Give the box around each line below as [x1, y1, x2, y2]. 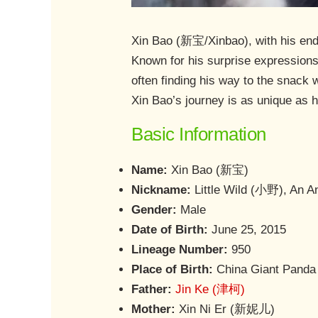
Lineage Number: [131, 243, 229, 257]
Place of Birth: [131, 263, 214, 277]
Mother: [131, 302, 176, 317]
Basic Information [131, 124, 266, 146]
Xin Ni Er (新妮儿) [175, 302, 275, 317]
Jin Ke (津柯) [175, 283, 246, 297]
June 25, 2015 [208, 223, 287, 237]
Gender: [131, 203, 177, 217]
